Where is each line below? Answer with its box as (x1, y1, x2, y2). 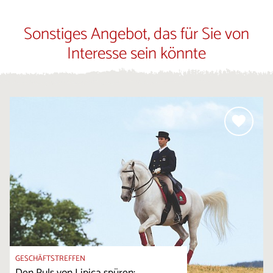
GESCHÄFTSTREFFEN (15, 252, 85, 265)
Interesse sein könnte (67, 40, 206, 68)
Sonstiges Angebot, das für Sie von (24, 20, 249, 48)
